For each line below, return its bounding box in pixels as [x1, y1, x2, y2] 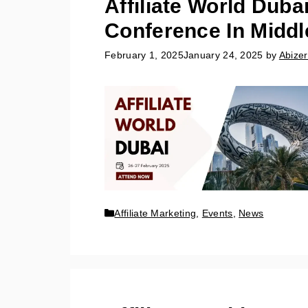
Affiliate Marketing [114, 207, 197, 219]
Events [201, 207, 233, 219]
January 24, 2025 [183, 49, 263, 61]
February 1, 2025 [104, 49, 184, 61]
